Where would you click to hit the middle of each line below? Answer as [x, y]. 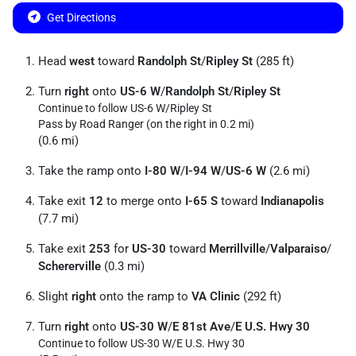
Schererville [70, 266]
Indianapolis [292, 201]
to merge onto [144, 201]
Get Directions [81, 17]
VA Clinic [216, 296]
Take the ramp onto [91, 171]
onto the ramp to [144, 296]
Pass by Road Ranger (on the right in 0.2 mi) [146, 124]
